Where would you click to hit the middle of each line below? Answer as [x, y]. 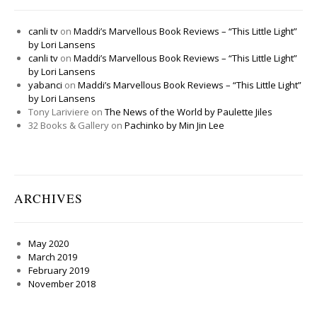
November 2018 [62, 284]
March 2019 [53, 257]
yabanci [45, 85]
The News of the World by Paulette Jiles [189, 112]
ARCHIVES [48, 198]
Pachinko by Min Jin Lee [174, 125]
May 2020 [48, 243]
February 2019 [59, 270]
